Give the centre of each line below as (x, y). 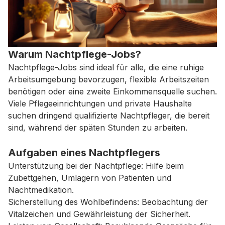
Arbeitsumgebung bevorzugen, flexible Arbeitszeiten (108, 79)
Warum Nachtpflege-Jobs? (75, 54)
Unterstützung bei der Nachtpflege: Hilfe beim (96, 165)
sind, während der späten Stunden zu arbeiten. (98, 127)
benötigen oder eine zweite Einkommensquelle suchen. (113, 91)
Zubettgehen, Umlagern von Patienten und (90, 178)
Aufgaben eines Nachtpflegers (84, 152)
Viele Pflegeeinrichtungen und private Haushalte (100, 103)
